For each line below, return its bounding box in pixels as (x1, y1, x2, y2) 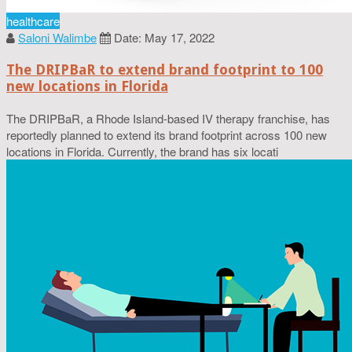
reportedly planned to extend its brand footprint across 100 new (6, 126, 327, 143)
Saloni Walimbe (18, 29, 97, 46)
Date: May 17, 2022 (114, 29, 214, 46)
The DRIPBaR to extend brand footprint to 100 (6, 60, 323, 78)
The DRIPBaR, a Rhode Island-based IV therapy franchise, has (6, 109, 330, 126)
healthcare (6, 13, 60, 30)
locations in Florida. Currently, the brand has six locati (6, 142, 278, 159)
